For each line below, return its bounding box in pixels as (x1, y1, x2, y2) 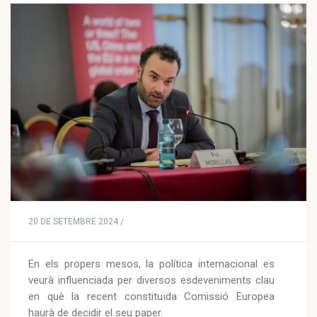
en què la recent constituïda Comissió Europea (28, 290, 275, 304)
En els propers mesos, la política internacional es (28, 258, 275, 271)
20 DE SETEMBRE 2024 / (28, 217, 124, 227)
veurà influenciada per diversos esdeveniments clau (28, 274, 275, 287)
